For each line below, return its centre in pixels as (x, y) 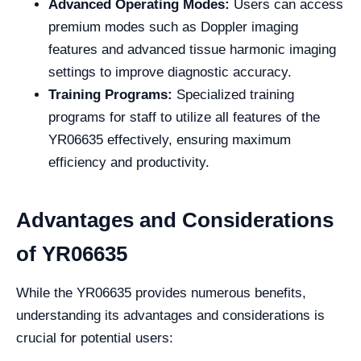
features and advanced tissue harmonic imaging (192, 49)
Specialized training (233, 94)
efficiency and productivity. (129, 162)
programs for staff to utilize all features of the (184, 117)
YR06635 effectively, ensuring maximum (170, 139)
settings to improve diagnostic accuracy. (170, 72)
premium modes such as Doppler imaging (173, 27)
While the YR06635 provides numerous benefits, (161, 293)
